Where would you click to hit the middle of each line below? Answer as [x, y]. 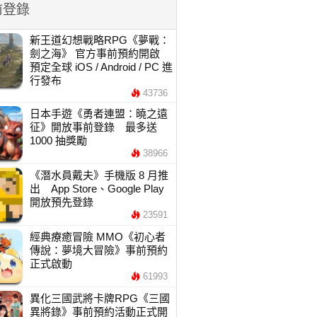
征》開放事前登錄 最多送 [93, 127]
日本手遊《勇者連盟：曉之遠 [98, 114]
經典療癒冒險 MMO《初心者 [97, 237]
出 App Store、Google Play [97, 189]
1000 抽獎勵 [58, 140]
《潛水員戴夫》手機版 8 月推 [99, 175]
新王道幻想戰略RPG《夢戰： [99, 40]
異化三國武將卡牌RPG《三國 [99, 298]
